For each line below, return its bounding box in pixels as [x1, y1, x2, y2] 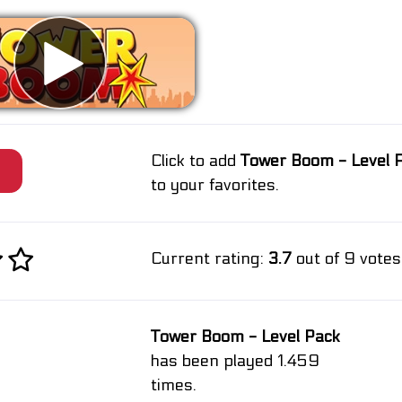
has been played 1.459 [150, 352, 319, 371]
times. [150, 376, 197, 395]
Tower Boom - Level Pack [150, 328, 340, 346]
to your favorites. [150, 176, 279, 195]
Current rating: [150, 249, 268, 268]
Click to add [150, 152, 240, 170]
